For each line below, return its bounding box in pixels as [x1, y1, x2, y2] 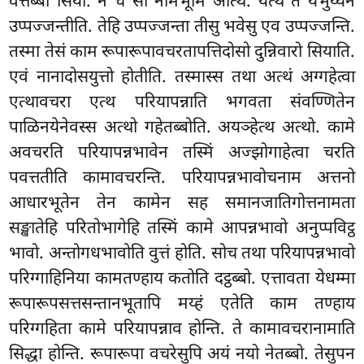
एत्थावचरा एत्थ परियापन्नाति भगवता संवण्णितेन [9, 91, 355, 115]
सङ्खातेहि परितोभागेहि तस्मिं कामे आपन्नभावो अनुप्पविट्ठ [9, 217, 355, 240]
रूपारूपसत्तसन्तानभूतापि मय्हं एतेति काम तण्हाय [9, 292, 355, 316]
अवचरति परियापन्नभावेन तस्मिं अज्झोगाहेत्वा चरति [9, 141, 355, 165]
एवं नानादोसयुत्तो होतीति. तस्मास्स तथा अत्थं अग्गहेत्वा [9, 66, 355, 89]
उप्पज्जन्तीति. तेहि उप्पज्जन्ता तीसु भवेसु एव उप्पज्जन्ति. [9, 15, 355, 39]
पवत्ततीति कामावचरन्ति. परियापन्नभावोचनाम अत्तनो [9, 167, 355, 190]
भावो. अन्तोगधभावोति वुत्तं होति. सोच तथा [9, 242, 271, 266]
